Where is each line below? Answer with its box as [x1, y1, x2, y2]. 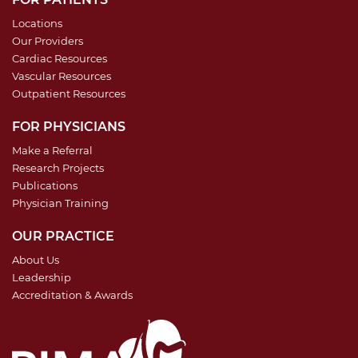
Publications [12, 178, 78, 192]
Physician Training [12, 196, 109, 209]
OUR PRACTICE [12, 228, 114, 244]
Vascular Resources [12, 69, 111, 82]
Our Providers [12, 34, 83, 47]
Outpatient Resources [12, 86, 125, 100]
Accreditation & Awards [12, 288, 133, 301]
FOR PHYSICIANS [12, 118, 125, 134]
